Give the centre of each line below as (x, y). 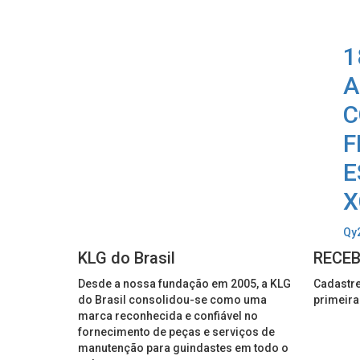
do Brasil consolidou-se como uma (172, 300)
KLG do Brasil (127, 258)
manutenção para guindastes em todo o (183, 348)
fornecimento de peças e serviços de (176, 332)
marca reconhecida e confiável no (168, 316)
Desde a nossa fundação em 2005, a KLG (184, 284)
